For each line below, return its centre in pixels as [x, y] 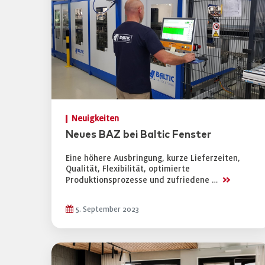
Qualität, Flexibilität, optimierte [128, 169]
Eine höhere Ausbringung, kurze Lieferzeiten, [153, 158]
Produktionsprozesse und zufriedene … [143, 180]
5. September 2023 [106, 209]
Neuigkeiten [95, 119]
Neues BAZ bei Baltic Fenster [138, 135]
